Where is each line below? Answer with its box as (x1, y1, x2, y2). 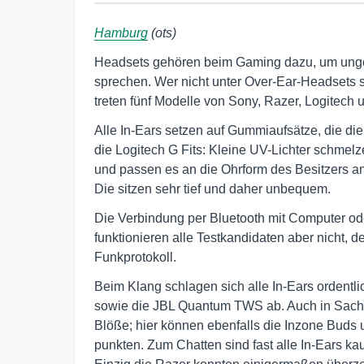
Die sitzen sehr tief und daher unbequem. (94, 181, 331, 196)
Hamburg (94, 25, 148, 40)
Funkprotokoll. (94, 249, 176, 264)
